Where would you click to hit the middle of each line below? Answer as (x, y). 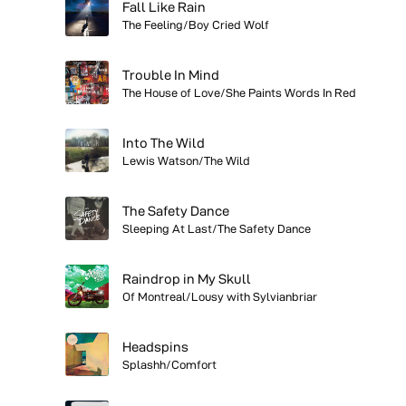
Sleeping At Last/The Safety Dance (217, 228)
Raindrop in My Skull (187, 278)
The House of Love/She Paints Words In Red (239, 92)
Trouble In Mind (171, 74)
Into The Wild (164, 142)
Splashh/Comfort (169, 364)
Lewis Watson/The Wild (186, 160)
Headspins (155, 346)
